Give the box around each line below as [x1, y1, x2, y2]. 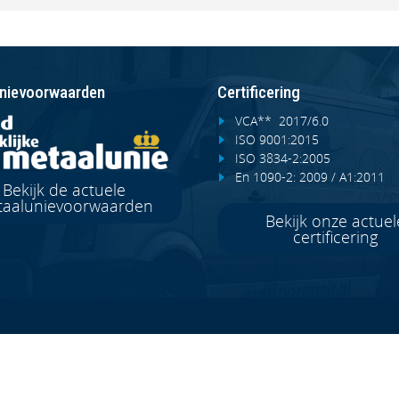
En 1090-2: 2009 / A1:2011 [235, 168, 385, 185]
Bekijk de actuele [2, 179, 126, 201]
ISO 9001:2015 [235, 131, 319, 148]
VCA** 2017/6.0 [235, 112, 329, 129]
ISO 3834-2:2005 [235, 150, 330, 167]
